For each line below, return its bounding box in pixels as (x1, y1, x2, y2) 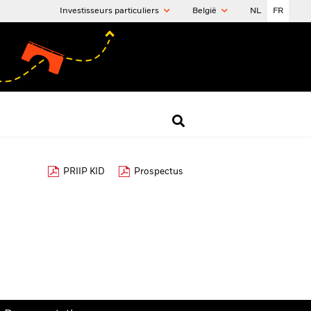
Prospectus (134, 167, 183, 176)
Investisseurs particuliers (60, 7, 161, 15)
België (192, 7, 219, 15)
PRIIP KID (63, 167, 105, 176)
